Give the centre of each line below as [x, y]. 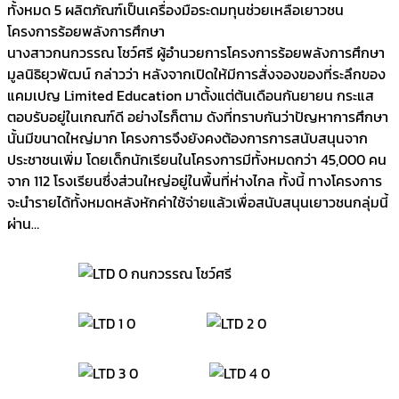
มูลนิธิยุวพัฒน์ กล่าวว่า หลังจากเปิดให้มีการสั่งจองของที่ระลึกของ [196, 73]
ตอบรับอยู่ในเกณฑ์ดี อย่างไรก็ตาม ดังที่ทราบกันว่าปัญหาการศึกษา [198, 116]
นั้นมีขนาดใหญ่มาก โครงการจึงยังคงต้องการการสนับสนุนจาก [187, 138]
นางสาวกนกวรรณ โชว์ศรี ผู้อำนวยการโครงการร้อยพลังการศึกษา [196, 52]
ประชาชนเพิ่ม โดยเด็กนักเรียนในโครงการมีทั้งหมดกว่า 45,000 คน [197, 159]
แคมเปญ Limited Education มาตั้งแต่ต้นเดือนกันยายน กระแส [191, 95]
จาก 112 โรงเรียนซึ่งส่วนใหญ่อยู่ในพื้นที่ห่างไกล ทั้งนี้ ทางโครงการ [195, 180]
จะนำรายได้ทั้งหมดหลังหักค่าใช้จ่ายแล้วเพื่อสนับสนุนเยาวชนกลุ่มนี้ [198, 202]
